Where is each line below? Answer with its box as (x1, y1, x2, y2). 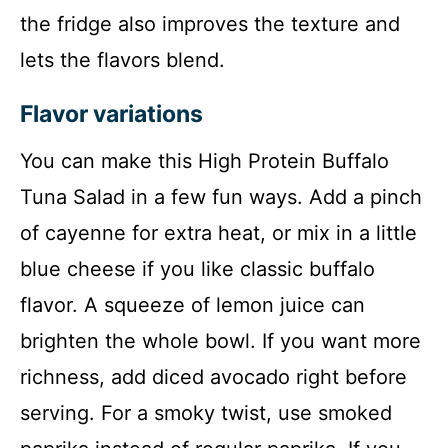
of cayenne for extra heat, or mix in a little (20, 221, 417, 246)
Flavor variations (20, 100, 203, 129)
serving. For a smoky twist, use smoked (20, 401, 392, 426)
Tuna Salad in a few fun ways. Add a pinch (20, 185, 422, 210)
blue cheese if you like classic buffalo (20, 257, 375, 282)
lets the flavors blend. (20, 48, 225, 73)
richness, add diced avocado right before (20, 365, 407, 390)
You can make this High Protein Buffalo (20, 149, 389, 174)
